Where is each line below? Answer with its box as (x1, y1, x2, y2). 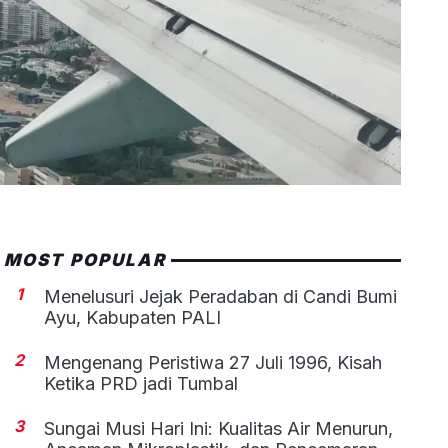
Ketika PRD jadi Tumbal (44, 373, 239, 395)
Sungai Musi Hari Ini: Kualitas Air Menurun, (44, 418, 394, 440)
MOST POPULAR (4, 250, 166, 271)
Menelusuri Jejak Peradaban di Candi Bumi (44, 286, 398, 308)
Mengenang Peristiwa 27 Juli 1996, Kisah (44, 352, 383, 374)
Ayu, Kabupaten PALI (44, 307, 222, 329)
